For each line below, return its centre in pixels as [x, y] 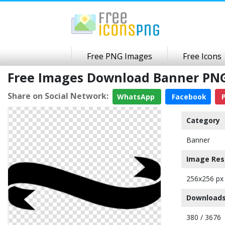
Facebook [188, 97]
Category [203, 120]
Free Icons [202, 56]
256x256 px [205, 179]
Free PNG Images [120, 56]
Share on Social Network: [58, 96]
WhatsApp [137, 97]
